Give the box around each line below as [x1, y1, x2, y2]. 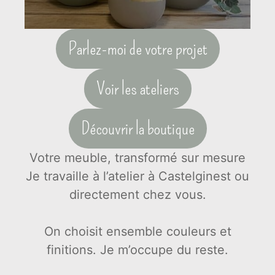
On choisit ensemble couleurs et [44, 223, 231, 239]
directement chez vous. [69, 187, 206, 202]
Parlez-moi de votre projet [68, 37, 207, 60]
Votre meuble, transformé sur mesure [29, 150, 246, 165]
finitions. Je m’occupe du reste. [47, 242, 228, 257]
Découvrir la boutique [80, 117, 195, 139]
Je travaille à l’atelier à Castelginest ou [26, 168, 249, 184]
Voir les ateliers [96, 77, 179, 99]
